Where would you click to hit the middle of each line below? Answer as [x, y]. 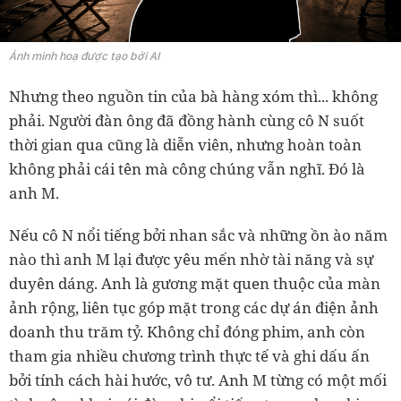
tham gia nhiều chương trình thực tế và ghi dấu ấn [189, 355]
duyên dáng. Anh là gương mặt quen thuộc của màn [195, 283]
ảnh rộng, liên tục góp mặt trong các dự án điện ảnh [194, 307]
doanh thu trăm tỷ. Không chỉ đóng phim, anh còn [187, 331]
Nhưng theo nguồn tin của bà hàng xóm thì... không [193, 96]
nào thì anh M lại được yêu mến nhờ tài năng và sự [191, 259]
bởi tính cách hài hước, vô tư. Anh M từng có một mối [198, 380]
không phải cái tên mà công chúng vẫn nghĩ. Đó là [187, 168]
